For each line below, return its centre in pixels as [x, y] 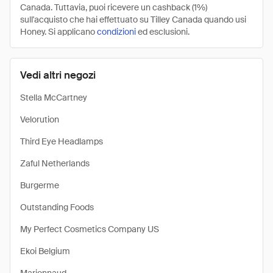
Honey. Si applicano [58, 32]
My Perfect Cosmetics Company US [90, 229]
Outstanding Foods [57, 207]
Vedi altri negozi [58, 75]
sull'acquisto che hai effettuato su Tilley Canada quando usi [133, 19]
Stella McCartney [54, 97]
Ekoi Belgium [45, 251]
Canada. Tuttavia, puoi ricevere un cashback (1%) [114, 7]
